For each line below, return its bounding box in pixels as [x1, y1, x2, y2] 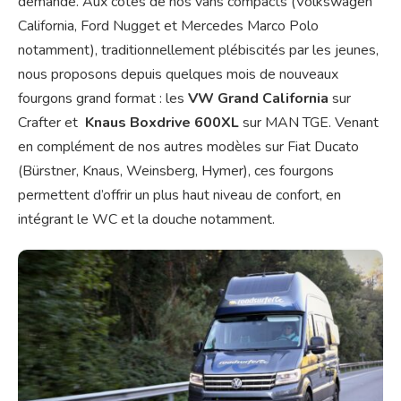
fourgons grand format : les [18, 88, 188, 108]
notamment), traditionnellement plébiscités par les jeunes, [18, 39, 379, 60]
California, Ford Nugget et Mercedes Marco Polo [18, 15, 319, 36]
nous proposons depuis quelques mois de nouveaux [18, 64, 338, 84]
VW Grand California [188, 88, 328, 108]
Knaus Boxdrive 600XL [85, 112, 239, 132]
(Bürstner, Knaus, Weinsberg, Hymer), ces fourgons [18, 160, 334, 181]
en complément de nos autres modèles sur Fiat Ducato [18, 136, 359, 157]
